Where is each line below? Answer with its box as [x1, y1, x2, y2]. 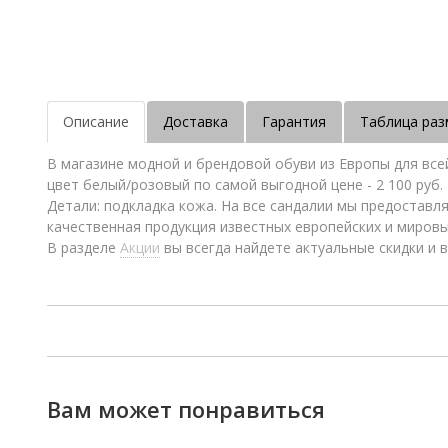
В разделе [47, 238, 120, 257]
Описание [63, 112, 129, 131]
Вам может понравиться [47, 394, 325, 424]
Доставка [163, 112, 228, 131]
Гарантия [262, 112, 326, 131]
